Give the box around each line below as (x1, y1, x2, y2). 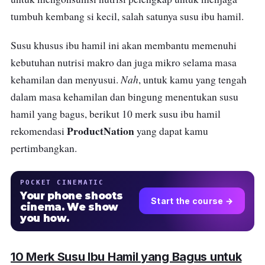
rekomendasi (11, 124, 67, 138)
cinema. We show (20, 201, 118, 213)
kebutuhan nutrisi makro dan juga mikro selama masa (11, 55, 237, 69)
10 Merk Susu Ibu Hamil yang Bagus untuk (11, 249, 242, 264)
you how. (20, 212, 69, 224)
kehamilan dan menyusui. (11, 72, 121, 86)
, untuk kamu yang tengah (138, 72, 247, 86)
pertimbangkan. (11, 141, 77, 155)
